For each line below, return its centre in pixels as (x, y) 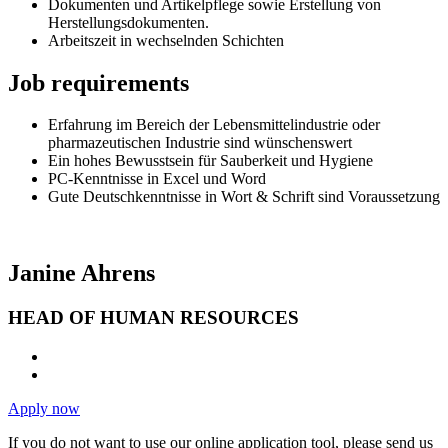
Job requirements (98, 82)
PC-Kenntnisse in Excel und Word (157, 179)
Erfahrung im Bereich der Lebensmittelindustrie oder (214, 125)
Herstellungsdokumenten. (128, 22)
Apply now (44, 408)
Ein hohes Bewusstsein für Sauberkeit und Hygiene (210, 161)
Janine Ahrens (81, 273)
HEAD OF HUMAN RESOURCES (153, 318)
